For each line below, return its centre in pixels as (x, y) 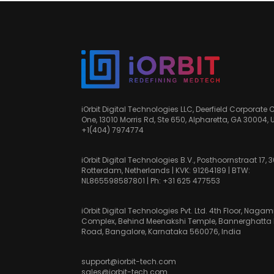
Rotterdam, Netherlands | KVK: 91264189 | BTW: (166, 170)
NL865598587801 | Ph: (122, 180)
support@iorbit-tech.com (129, 261)
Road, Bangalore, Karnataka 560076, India (161, 231)
